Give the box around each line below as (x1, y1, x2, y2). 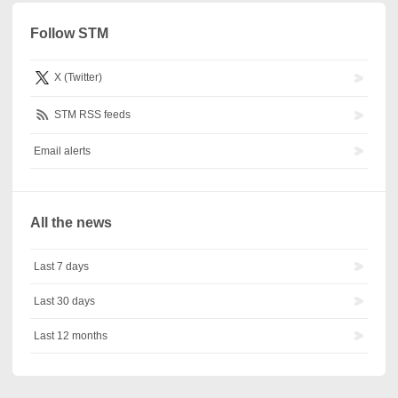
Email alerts (34, 145, 92, 158)
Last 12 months (34, 330, 108, 343)
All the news (30, 215, 113, 231)
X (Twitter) (52, 71, 103, 84)
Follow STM (30, 26, 109, 42)
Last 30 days (34, 295, 96, 308)
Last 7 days (34, 260, 90, 274)
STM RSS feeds (52, 108, 131, 122)
